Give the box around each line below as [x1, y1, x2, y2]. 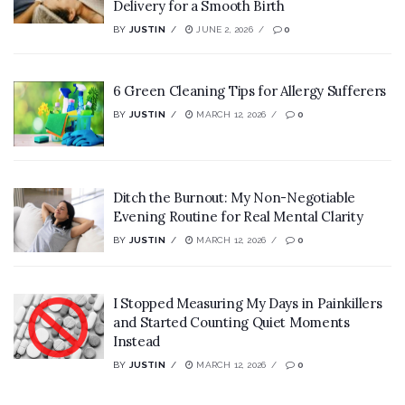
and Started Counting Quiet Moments [113, 314, 350, 332]
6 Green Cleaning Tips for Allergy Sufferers [113, 82, 387, 100]
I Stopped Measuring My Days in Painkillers [113, 295, 382, 313]
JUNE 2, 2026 [193, 24, 253, 35]
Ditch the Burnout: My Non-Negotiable [113, 188, 356, 206]
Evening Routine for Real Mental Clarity [113, 207, 363, 225]
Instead [113, 333, 160, 351]
